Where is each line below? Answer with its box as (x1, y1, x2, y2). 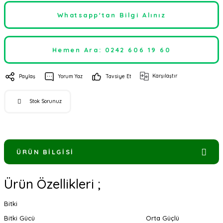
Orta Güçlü (146, 214, 179, 222)
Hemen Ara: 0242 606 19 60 (52, 46, 171, 54)
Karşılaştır (152, 73, 177, 79)
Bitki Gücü (4, 214, 35, 222)
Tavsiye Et (106, 73, 131, 80)
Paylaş (19, 73, 35, 80)
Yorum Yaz (58, 73, 83, 80)
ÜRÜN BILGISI (16, 148, 74, 156)
